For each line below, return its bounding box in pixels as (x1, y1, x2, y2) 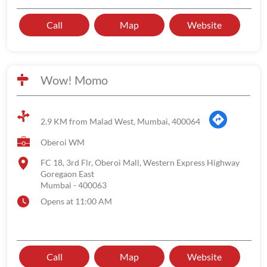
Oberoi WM (41, 137, 85, 147)
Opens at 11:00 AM (41, 196, 112, 206)
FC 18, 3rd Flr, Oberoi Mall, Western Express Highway (41, 157, 240, 167)
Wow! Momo (41, 73, 108, 87)
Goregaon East (41, 169, 94, 179)
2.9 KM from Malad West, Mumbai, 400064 (41, 116, 200, 126)
